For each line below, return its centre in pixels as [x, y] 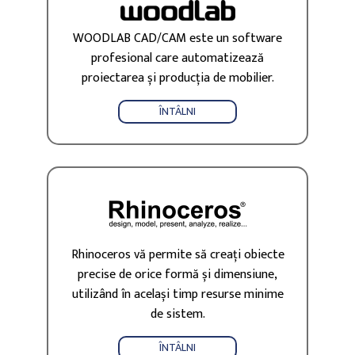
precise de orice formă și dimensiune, [177, 274]
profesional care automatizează [177, 59]
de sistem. [177, 314]
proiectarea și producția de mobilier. [177, 78]
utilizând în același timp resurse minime [177, 294]
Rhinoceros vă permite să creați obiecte [177, 254]
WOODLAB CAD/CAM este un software [177, 39]
